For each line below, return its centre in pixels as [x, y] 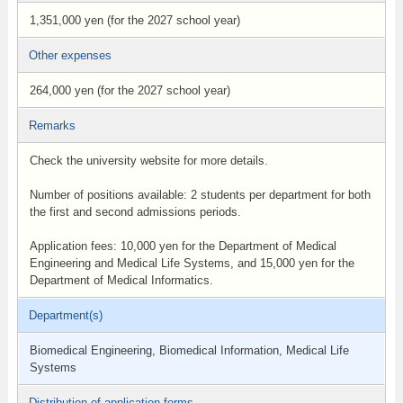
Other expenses [70, 55]
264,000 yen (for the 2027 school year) [130, 90]
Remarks [52, 125]
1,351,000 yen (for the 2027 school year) [134, 20]
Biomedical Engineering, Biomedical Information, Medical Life [189, 350]
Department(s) [65, 315]
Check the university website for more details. [148, 161]
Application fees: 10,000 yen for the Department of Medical [183, 246]
